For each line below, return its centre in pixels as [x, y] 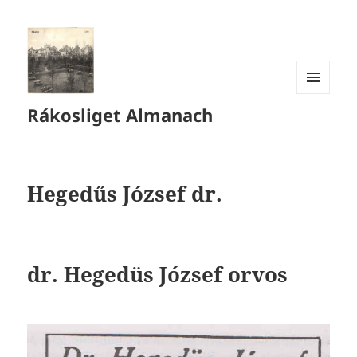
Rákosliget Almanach [120, 115]
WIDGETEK [322, 127]
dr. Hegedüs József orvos [158, 275]
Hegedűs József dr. [125, 194]
